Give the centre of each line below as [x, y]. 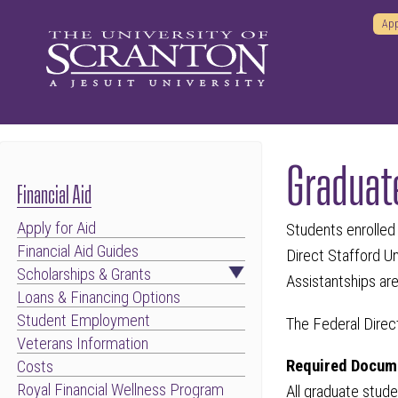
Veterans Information [82, 343]
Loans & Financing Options [98, 297]
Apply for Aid [56, 228]
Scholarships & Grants [84, 274]
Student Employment [83, 320]
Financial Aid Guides [77, 251]
